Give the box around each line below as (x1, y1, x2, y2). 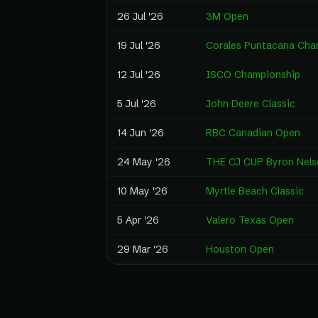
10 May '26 (117, 185, 168, 197)
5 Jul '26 (117, 97, 156, 110)
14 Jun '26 (117, 126, 164, 139)
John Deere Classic (206, 97, 295, 110)
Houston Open (206, 243, 274, 256)
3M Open (206, 10, 248, 23)
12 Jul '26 (117, 68, 160, 81)
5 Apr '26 (117, 214, 159, 226)
